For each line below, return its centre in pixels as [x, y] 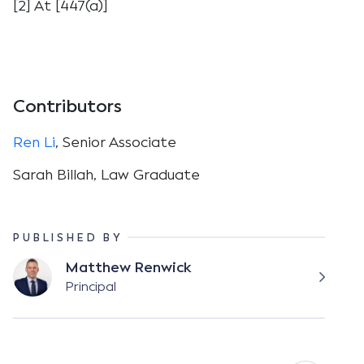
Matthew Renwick [128, 267]
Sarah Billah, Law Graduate [106, 175]
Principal [91, 286]
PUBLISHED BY [69, 238]
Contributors [67, 106]
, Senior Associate [116, 142]
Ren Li [34, 142]
